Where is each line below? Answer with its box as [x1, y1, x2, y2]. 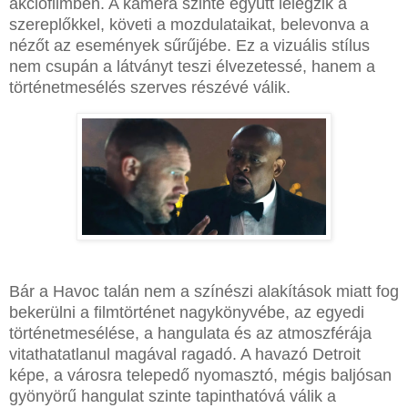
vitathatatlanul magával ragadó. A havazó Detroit [9, 344, 361, 363]
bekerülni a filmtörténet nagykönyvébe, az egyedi [9, 302, 364, 321]
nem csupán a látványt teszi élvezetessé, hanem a [9, 57, 375, 76]
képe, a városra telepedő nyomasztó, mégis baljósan [9, 365, 392, 384]
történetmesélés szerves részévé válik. [9, 78, 291, 97]
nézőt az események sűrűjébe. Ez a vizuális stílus [9, 36, 370, 56]
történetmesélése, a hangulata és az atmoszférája [9, 323, 372, 342]
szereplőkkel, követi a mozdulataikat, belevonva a [9, 15, 369, 35]
